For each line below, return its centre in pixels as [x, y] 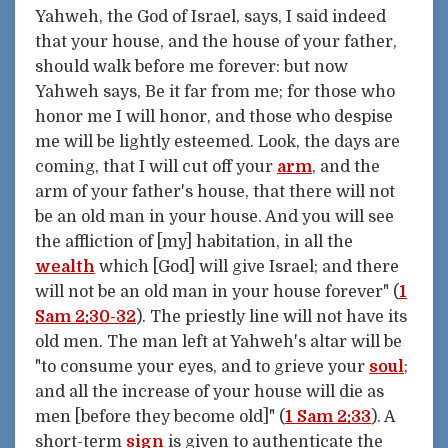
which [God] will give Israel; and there [247, 267]
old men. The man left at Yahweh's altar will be [218, 342]
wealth [65, 267]
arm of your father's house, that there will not [215, 192]
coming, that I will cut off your [156, 167]
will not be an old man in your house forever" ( [217, 292]
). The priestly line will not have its [271, 317]
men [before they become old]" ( [160, 417]
